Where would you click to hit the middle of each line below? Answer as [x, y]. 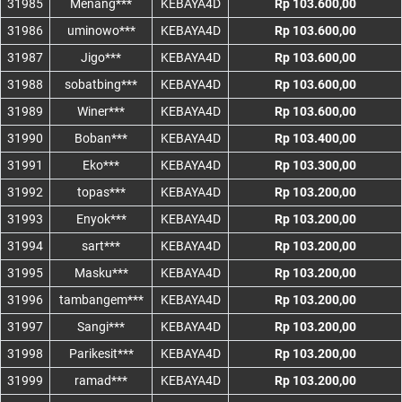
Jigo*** [101, 58]
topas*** [101, 192]
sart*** [101, 246]
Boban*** [101, 139]
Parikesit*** [101, 354]
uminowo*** [101, 31]
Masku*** [101, 273]
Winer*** [101, 112]
